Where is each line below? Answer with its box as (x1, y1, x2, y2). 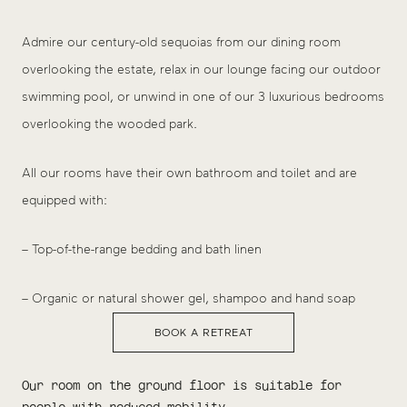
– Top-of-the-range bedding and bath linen (22, 241, 262, 257)
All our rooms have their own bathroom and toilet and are (22, 164, 357, 181)
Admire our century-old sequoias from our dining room (22, 34, 341, 50)
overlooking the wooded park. (22, 115, 197, 132)
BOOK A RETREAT (154, 325, 253, 339)
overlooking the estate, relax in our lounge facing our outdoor (22, 61, 381, 77)
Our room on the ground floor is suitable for (22, 378, 342, 392)
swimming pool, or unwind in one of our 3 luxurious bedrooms (22, 88, 384, 104)
